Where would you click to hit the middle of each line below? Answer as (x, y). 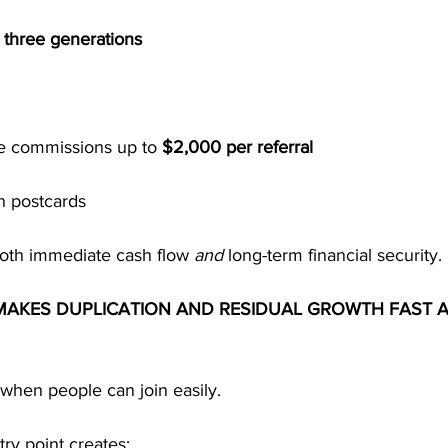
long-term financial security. (332, 255)
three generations (73, 39)
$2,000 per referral (237, 147)
